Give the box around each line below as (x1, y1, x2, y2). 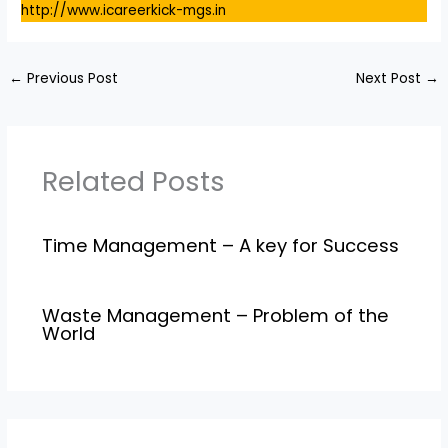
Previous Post (23, 68, 119, 88)
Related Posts (41, 162, 225, 202)
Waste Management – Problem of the (41, 303, 389, 329)
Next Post (355, 68, 425, 88)
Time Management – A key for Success (41, 233, 399, 259)
